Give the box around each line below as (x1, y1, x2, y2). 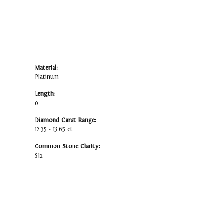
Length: (35, 91, 55, 98)
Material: (35, 64, 58, 72)
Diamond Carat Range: (35, 117, 96, 124)
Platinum (35, 73, 59, 81)
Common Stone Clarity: (35, 143, 100, 150)
